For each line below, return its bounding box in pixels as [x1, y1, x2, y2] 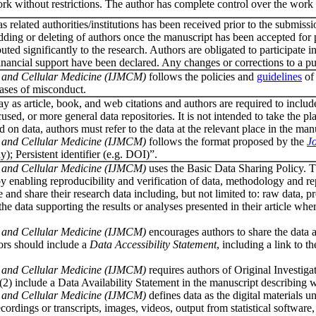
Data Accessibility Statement [90, 238, 217, 250]
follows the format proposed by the [149, 135, 307, 147]
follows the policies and [149, 71, 257, 83]
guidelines [257, 71, 302, 83]
